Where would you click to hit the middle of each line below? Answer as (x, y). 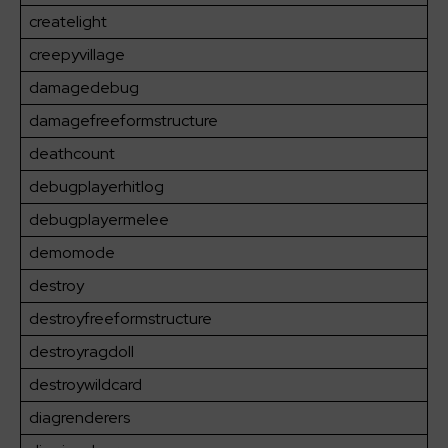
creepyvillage (77, 55)
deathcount (72, 154)
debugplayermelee (99, 220)
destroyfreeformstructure (120, 319)
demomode (72, 253)
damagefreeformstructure (123, 121)
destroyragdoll (81, 352)
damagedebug (84, 88)
